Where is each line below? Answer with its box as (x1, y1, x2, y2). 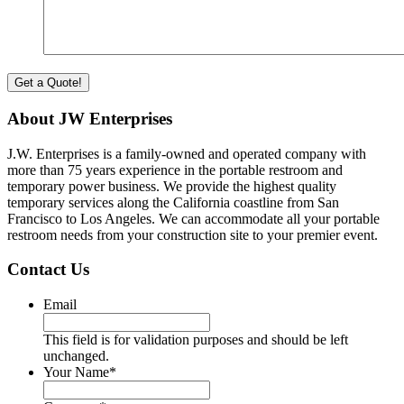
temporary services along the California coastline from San (7, 194, 339, 210)
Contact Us (7, 260, 89, 280)
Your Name (43, 364, 109, 381)
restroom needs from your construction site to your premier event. (7, 226, 378, 243)
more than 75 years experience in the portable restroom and (7, 161, 343, 178)
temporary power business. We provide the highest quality (7, 178, 336, 194)
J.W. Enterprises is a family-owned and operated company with (7, 145, 366, 161)
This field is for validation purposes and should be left (43, 332, 348, 348)
